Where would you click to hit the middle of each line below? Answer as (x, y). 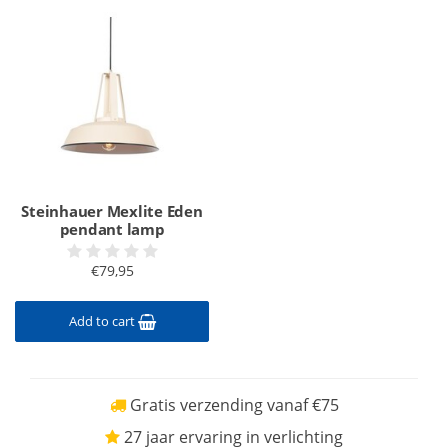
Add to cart (103, 321)
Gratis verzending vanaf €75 (232, 405)
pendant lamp (112, 229)
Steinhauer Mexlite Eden (112, 211)
